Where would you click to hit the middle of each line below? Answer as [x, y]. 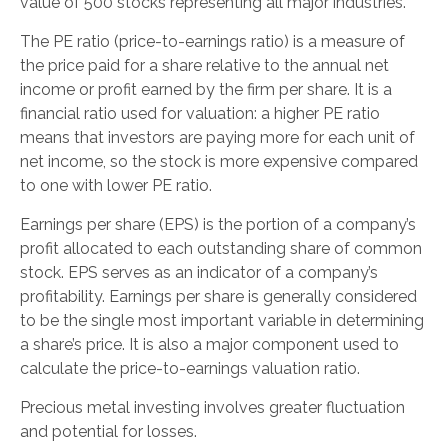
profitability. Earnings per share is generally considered [218, 296]
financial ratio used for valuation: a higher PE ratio [200, 113]
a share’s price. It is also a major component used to [209, 344]
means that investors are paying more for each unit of [217, 137]
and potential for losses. [108, 431]
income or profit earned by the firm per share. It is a [206, 89]
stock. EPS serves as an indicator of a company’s [199, 272]
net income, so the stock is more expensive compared [219, 161]
